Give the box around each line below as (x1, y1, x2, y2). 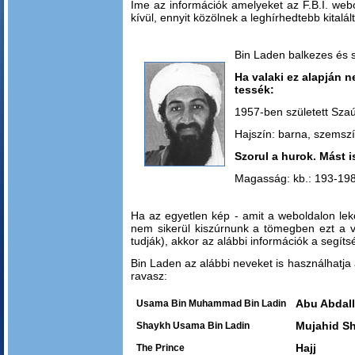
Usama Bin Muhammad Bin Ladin (136, 298, 286, 309)
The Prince (136, 342, 185, 353)
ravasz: (131, 269, 167, 282)
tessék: (235, 83, 274, 96)
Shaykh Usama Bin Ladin (136, 320, 250, 331)
